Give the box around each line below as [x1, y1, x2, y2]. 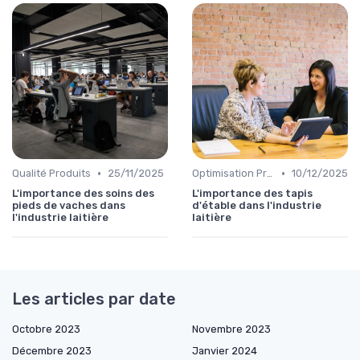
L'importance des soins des [12, 187, 154, 200]
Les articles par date [12, 289, 176, 309]
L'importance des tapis [192, 187, 313, 200]
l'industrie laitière [12, 211, 108, 224]
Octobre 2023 [12, 323, 80, 336]
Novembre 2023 [192, 323, 271, 336]
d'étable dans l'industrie [192, 199, 321, 212]
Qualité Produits [12, 167, 91, 180]
